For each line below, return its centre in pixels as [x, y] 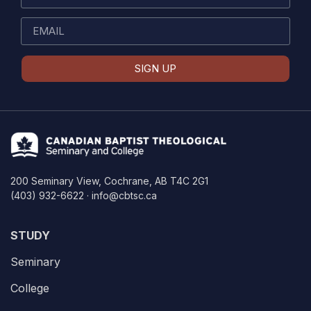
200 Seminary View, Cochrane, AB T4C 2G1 [109, 181]
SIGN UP [155, 69]
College [30, 288]
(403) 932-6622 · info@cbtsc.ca [84, 196]
